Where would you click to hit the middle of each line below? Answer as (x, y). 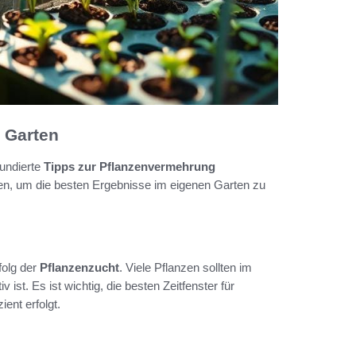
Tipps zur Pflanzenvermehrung (130, 167)
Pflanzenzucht (79, 268)
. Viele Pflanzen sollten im (186, 268)
